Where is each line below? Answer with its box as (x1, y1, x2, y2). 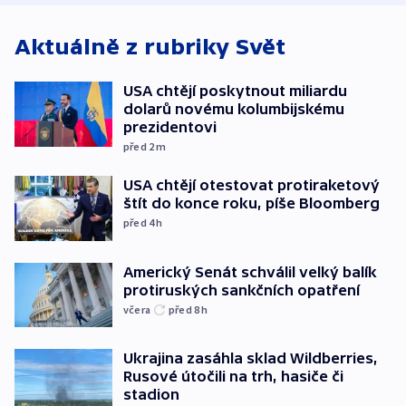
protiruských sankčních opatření (123, 281, 360, 298)
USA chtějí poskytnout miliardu (123, 82, 347, 99)
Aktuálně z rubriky (14, 34, 236, 59)
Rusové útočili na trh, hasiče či (123, 368, 343, 385)
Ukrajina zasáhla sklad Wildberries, (123, 350, 378, 367)
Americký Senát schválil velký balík (123, 263, 377, 280)
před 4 (123, 216, 157, 229)
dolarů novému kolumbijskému (123, 101, 344, 117)
